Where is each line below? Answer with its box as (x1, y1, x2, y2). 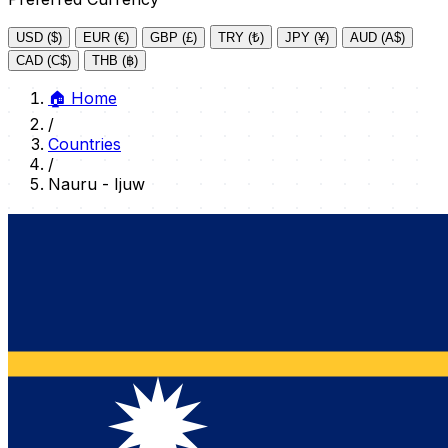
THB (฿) (92, 53, 138, 68)
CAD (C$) (16, 53, 71, 68)
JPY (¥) (285, 30, 329, 45)
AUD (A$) (350, 30, 405, 45)
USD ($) (16, 30, 62, 45)
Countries (48, 134, 121, 154)
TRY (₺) (218, 30, 264, 45)
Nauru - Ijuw (48, 174, 145, 194)
